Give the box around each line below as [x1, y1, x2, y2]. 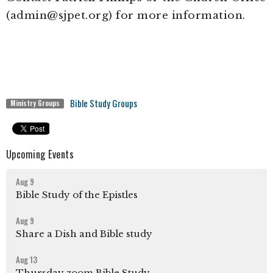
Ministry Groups [10, 97, 60, 108]
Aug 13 [16, 253, 37, 266]
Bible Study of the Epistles [16, 188, 138, 200]
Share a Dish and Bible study [16, 227, 152, 239]
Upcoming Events [6, 147, 74, 162]
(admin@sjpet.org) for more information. [6, 9, 246, 23]
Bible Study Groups [69, 96, 137, 110]
